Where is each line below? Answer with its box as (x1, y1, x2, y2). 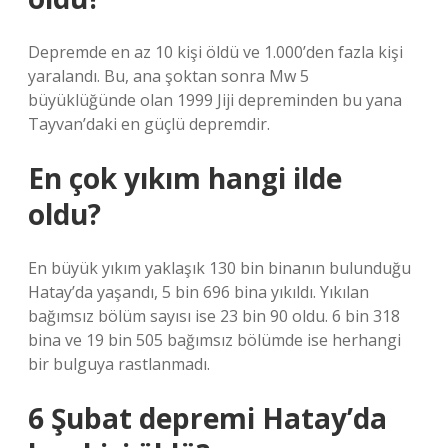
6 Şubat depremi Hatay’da (28, 399, 387, 437)
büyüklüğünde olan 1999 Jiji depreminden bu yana (28, 89, 402, 111)
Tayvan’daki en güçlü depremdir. (28, 113, 270, 135)
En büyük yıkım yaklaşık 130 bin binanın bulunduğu (28, 257, 411, 279)
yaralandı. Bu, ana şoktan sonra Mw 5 (28, 65, 309, 87)
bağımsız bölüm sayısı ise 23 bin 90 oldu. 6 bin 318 (28, 305, 400, 327)
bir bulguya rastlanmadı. (28, 353, 210, 375)
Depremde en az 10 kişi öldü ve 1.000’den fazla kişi (28, 41, 403, 63)
